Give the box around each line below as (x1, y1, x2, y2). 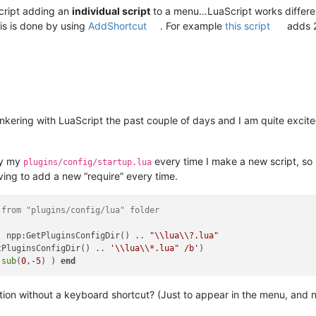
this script (225, 20, 271, 32)
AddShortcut (88, 20, 147, 32)
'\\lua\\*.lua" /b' (110, 243, 200, 253)
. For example (160, 20, 226, 32)
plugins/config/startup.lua (23, 157, 152, 168)
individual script (72, 5, 150, 18)
